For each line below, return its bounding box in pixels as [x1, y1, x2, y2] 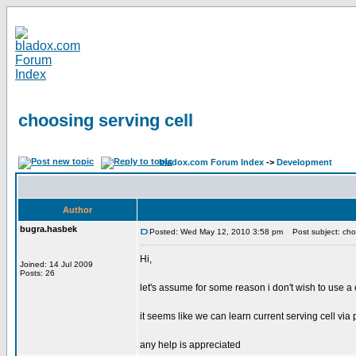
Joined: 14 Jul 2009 [20, 260, 93, 269]
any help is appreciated [140, 339, 241, 350]
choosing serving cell [18, 110, 193, 130]
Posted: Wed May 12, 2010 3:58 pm [149, 227, 283, 236]
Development [277, 157, 332, 167]
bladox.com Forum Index [159, 157, 264, 167]
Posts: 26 [20, 269, 55, 277]
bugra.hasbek [20, 224, 77, 234]
